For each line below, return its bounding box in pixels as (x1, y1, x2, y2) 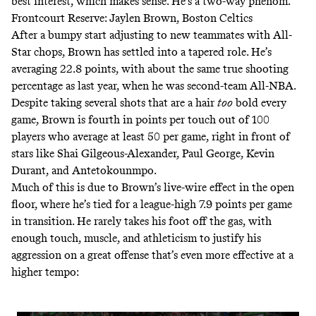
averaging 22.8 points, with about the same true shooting (11, 61, 288, 75)
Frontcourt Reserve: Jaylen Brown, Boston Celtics (11, 11, 253, 25)
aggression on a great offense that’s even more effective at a (11, 248, 293, 262)
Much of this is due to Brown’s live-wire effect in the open (11, 180, 294, 194)
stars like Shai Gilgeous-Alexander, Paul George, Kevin (11, 146, 274, 160)
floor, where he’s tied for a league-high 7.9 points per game (11, 197, 292, 211)
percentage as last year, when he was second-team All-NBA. (11, 78, 296, 92)
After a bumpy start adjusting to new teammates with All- (11, 28, 292, 42)
